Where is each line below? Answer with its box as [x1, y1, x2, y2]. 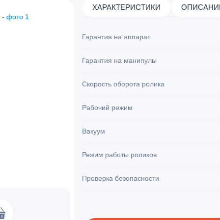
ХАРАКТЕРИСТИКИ [92, 3, 161, 12]
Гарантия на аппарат [82, 33, 150, 41]
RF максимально [82, 198, 137, 206]
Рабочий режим [82, 104, 133, 112]
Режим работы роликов [82, 151, 157, 159]
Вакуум [82, 127, 105, 136]
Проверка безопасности [82, 174, 159, 183]
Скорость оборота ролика [82, 80, 165, 88]
